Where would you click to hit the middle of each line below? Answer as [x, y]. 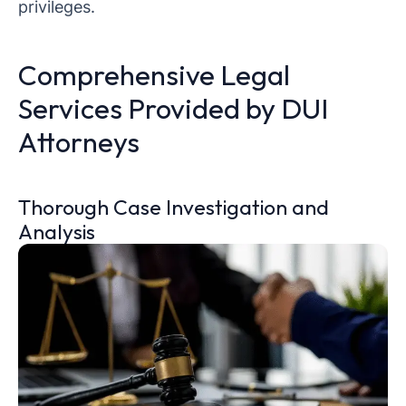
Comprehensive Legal [154, 74]
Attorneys [79, 141]
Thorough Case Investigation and [174, 207]
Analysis [57, 231]
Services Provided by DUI [173, 108]
